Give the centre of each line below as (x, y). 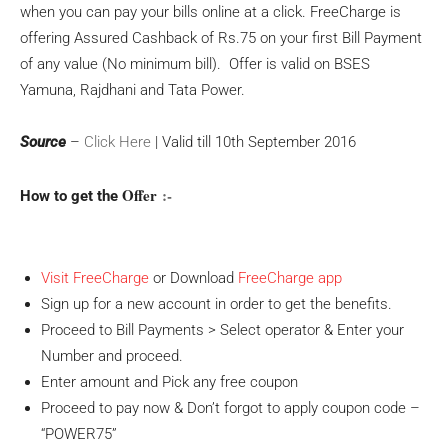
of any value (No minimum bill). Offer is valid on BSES (195, 64)
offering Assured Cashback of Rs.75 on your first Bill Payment (221, 38)
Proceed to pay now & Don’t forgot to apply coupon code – (230, 408)
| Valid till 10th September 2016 (253, 142)
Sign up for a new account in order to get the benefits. (216, 304)
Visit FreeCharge (95, 278)
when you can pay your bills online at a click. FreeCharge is (210, 12)
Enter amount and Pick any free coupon (169, 382)
